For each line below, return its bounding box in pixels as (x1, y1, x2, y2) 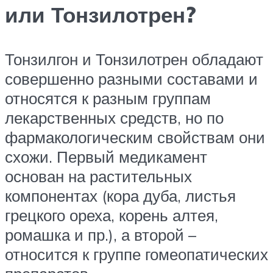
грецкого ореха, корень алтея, (5, 205, 218, 225)
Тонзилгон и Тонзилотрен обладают (5, 49, 263, 69)
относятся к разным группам (5, 88, 211, 108)
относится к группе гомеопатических (5, 244, 268, 264)
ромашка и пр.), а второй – (5, 224, 196, 244)
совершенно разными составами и (5, 68, 258, 88)
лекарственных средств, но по (5, 107, 224, 127)
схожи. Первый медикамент (5, 146, 207, 166)
